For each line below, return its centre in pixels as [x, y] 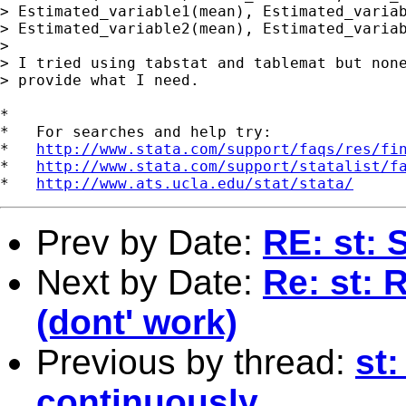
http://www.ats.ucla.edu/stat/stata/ [195, 183]
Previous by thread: [196, 362]
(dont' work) [137, 322]
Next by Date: [150, 282]
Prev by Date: [150, 242]
